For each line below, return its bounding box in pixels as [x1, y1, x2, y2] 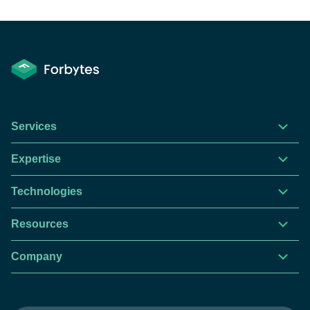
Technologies [11, 185, 82, 197]
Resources [11, 218, 69, 230]
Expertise [11, 153, 61, 165]
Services [11, 120, 57, 132]
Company [11, 250, 62, 262]
